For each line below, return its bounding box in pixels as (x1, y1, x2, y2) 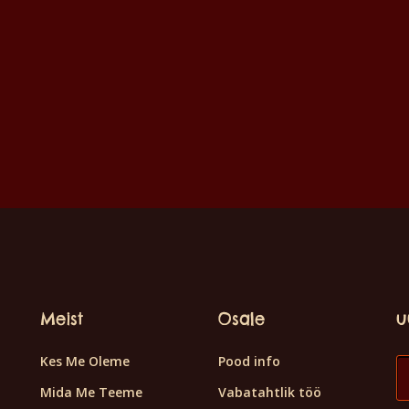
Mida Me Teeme (40, 383, 142, 401)
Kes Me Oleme (40, 351, 130, 370)
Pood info (218, 351, 280, 370)
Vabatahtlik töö (218, 383, 321, 401)
